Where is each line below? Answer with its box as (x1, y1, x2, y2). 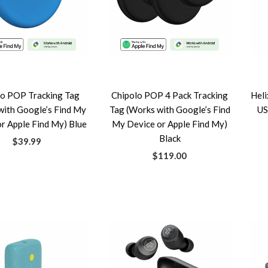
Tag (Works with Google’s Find (109, 104, 230, 115)
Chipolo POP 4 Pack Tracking (111, 90, 229, 100)
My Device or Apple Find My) (112, 118, 228, 129)
